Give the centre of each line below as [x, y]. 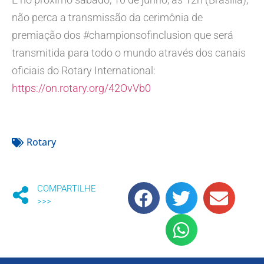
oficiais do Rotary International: [84, 71]
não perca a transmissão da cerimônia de [107, 18]
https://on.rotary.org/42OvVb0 [81, 88]
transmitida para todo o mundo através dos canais [129, 53]
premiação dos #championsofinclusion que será [123, 35]
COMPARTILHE [66, 189]
